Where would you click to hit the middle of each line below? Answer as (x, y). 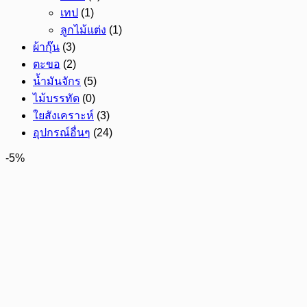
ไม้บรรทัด (56, 98)
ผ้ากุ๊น (46, 47)
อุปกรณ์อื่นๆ (62, 133)
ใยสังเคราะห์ (63, 115)
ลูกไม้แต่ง (83, 30)
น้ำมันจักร (57, 81)
